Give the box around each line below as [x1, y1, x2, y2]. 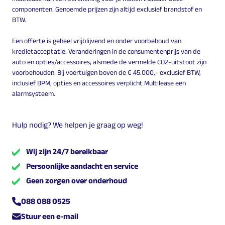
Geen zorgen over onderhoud [26, 176, 127, 185]
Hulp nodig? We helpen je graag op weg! [12, 120, 143, 129]
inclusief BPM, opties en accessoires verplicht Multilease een [12, 78, 186, 87]
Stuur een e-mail [21, 212, 78, 221]
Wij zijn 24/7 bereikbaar [26, 147, 108, 156]
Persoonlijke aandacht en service [26, 161, 138, 170]
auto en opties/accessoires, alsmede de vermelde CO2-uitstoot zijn [12, 57, 206, 66]
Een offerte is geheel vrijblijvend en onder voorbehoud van [12, 36, 181, 45]
